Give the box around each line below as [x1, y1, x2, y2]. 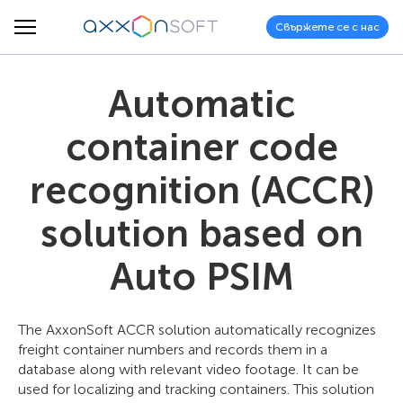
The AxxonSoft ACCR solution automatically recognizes [18, 321, 376, 338]
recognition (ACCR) [29, 168, 374, 213]
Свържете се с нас [275, 20, 380, 33]
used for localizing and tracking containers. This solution [18, 381, 374, 398]
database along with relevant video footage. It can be [18, 361, 359, 378]
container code [65, 125, 338, 170]
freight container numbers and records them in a [18, 341, 327, 358]
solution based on [40, 211, 363, 256]
